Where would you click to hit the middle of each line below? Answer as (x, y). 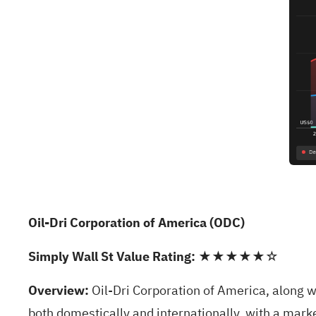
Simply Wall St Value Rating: (112, 256)
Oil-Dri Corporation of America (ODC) (136, 223)
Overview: (59, 290)
